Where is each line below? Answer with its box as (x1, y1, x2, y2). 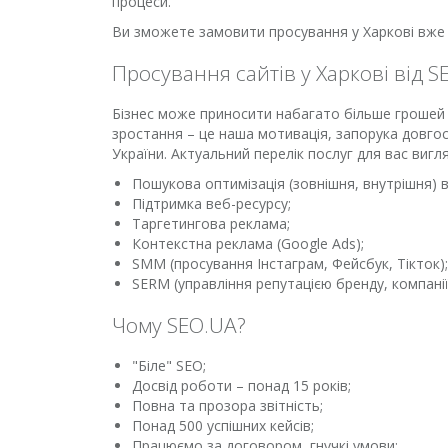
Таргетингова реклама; (132, 214, 290, 233)
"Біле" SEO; (132, 356, 206, 375)
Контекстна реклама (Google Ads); (132, 234, 364, 253)
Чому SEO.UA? (112, 311, 246, 339)
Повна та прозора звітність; (132, 396, 323, 415)
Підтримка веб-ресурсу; (132, 194, 291, 213)
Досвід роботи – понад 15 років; (132, 376, 351, 395)
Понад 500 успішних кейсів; (132, 416, 314, 435)
